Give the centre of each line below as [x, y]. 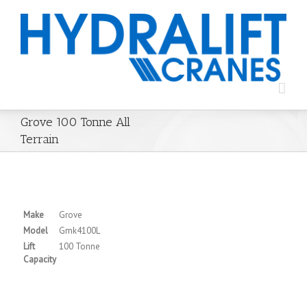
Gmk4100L [79, 230]
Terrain [40, 139]
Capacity [40, 259]
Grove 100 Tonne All [75, 122]
